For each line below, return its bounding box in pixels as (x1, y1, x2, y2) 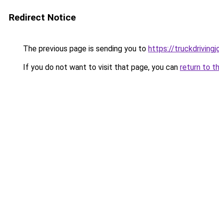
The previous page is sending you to (21, 44, 148, 53)
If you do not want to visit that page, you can (21, 63, 180, 72)
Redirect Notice (9, 12, 76, 23)
